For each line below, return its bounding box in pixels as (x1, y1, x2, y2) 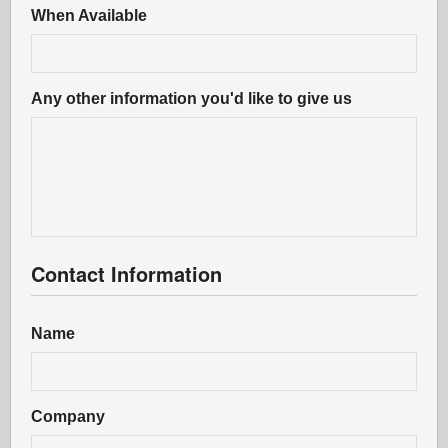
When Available (31, 7, 148, 24)
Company (31, 408, 106, 425)
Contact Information (31, 259, 223, 288)
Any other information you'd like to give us (31, 90, 353, 107)
